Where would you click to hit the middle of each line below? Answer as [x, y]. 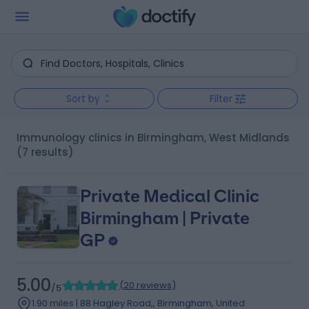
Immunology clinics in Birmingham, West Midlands [154, 138]
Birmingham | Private [165, 218]
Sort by [83, 99]
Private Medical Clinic [169, 196]
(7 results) [45, 152]
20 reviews [147, 285]
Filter [221, 99]
